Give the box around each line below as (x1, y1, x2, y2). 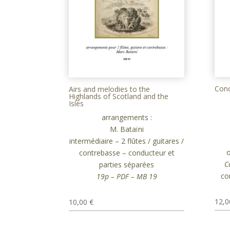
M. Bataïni (109, 124, 144, 134)
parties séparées (99, 159, 155, 169)
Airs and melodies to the (69, 84, 150, 94)
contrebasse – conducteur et (79, 147, 175, 158)
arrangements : (101, 112, 152, 122)
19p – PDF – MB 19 (96, 171, 157, 181)
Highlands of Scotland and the (69, 91, 169, 101)
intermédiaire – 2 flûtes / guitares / (69, 136, 184, 146)
